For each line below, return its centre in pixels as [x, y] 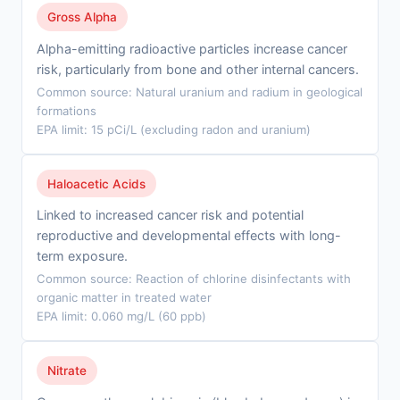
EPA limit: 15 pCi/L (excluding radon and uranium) [174, 129]
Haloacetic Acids [96, 183]
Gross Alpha [82, 17]
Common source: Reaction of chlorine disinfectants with [194, 279]
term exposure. [82, 256]
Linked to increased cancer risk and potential [170, 215]
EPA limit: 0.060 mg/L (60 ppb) [121, 317]
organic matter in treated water [124, 298]
